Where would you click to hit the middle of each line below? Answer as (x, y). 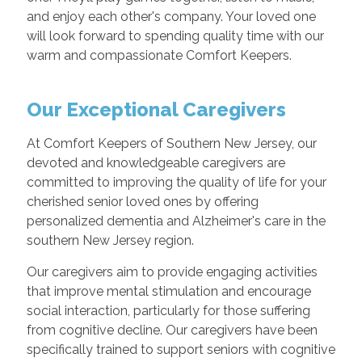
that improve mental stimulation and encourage (168, 291)
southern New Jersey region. (112, 240)
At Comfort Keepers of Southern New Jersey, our (171, 143)
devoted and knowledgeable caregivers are (156, 163)
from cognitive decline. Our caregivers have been (172, 330)
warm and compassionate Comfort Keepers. (159, 55)
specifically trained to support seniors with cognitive (181, 349)
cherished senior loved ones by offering (142, 202)
